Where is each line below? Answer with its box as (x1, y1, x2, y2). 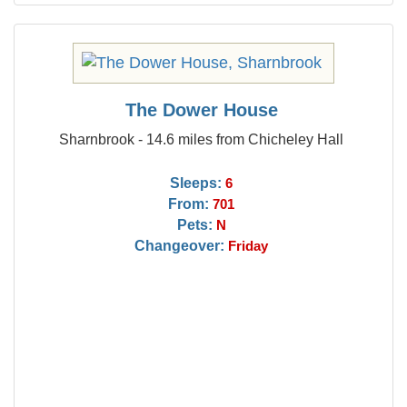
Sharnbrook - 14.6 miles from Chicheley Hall (59, 131, 344, 147)
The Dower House (124, 100, 278, 120)
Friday (228, 239, 269, 253)
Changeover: (134, 237, 225, 253)
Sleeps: (170, 174, 223, 191)
